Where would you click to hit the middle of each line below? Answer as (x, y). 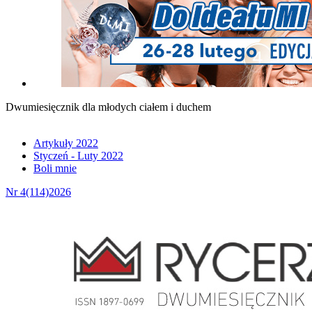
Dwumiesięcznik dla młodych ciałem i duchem (108, 107)
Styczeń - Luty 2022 (78, 156)
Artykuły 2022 (66, 143)
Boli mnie (55, 169)
